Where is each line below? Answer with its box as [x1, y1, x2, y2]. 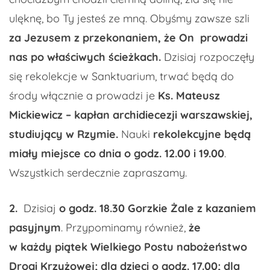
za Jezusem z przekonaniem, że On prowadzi [9, 31, 248, 45]
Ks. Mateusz [158, 89, 220, 103]
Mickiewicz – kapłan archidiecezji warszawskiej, [9, 108, 253, 122]
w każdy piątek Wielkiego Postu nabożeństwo [9, 240, 247, 254]
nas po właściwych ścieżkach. [9, 50, 164, 64]
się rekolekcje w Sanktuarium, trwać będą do [9, 69, 234, 84]
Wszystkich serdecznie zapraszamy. [9, 166, 187, 180]
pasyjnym [9, 221, 61, 235]
